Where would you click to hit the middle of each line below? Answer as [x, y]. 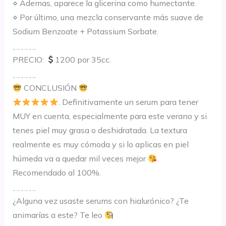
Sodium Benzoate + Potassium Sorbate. [85, 32]
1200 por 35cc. [83, 60]
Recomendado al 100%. [56, 173]
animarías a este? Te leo [58, 215]
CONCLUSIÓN [50, 88]
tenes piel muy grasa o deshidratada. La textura [100, 130]
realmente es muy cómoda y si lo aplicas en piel [100, 145]
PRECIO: [29, 60]
